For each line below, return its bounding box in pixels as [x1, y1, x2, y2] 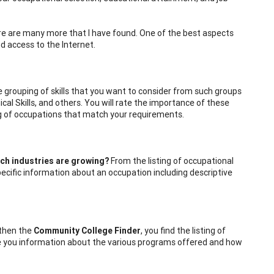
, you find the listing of [141, 224, 226, 236]
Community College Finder [34, 224, 141, 236]
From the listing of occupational [111, 155, 234, 166]
